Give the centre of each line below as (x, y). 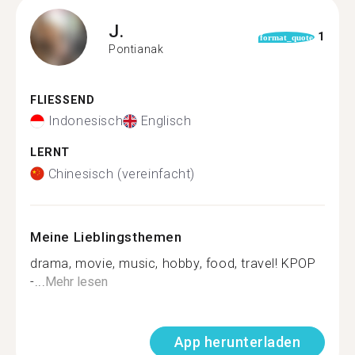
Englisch (166, 121)
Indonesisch (86, 121)
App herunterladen (237, 342)
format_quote (286, 37)
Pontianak (136, 49)
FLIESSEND (58, 100)
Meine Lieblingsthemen (106, 237)
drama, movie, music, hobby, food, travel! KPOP (173, 263)
